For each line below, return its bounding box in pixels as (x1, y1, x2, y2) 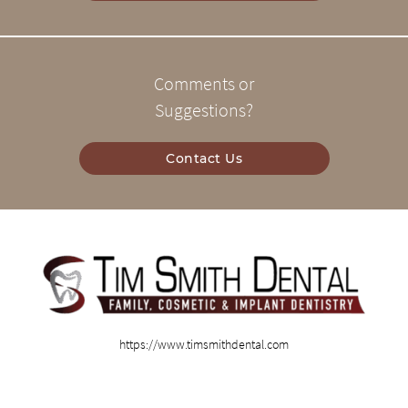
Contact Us (166, 150, 242, 168)
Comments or (154, 73, 254, 96)
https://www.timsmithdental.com (119, 335, 289, 352)
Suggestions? (155, 99, 253, 122)
